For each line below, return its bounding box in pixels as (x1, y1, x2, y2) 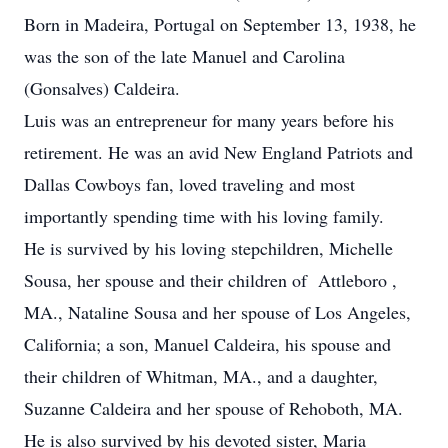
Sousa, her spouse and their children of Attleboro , (24, 268, 397, 292)
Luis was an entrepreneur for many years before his (24, 108, 394, 132)
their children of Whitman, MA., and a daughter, (24, 364, 378, 388)
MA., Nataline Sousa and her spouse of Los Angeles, (24, 300, 411, 324)
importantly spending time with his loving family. (24, 204, 384, 228)
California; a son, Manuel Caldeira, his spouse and (24, 332, 391, 356)
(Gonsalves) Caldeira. (24, 76, 180, 100)
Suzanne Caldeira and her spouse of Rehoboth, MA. (24, 396, 403, 420)
